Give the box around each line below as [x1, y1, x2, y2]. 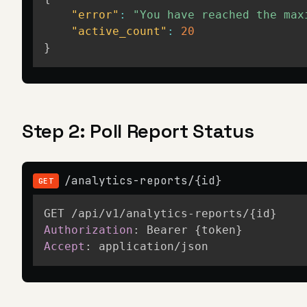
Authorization [44, 223, 133, 236]
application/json [99, 240, 208, 253]
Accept [44, 240, 85, 253]
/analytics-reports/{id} [64, 173, 223, 188]
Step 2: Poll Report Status [22, 119, 254, 143]
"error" [71, 8, 119, 21]
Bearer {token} [147, 223, 243, 236]
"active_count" [71, 25, 167, 38]
